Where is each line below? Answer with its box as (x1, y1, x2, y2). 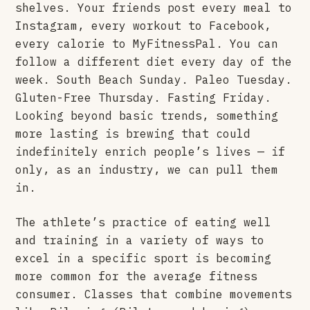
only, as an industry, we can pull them (15, 162, 279, 176)
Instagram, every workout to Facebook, (15, 18, 272, 33)
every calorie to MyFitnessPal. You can (15, 36, 279, 51)
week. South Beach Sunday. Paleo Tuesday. (15, 72, 293, 86)
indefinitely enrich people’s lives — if (15, 144, 286, 158)
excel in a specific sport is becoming (15, 250, 272, 265)
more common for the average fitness (15, 268, 258, 283)
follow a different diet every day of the (15, 54, 293, 69)
